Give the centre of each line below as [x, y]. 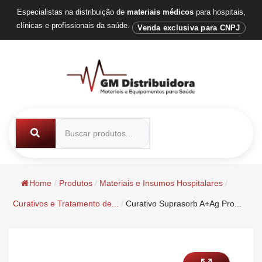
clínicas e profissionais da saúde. [74, 25]
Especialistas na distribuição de [72, 12]
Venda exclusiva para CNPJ [189, 27]
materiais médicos [160, 12]
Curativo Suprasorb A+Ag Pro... [184, 203]
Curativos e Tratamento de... [66, 203]
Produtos [76, 183]
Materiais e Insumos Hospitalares [161, 183]
